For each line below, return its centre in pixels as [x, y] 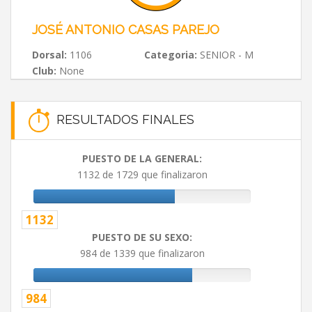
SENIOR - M [225, 55]
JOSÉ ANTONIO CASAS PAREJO [126, 30]
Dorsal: [49, 55]
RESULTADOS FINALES [122, 119]
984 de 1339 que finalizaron [142, 253]
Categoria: [170, 55]
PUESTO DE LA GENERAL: [142, 159]
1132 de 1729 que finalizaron [142, 175]
